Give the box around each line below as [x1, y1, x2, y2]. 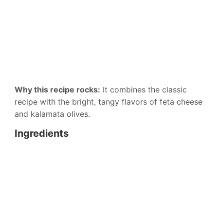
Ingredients [15, 127, 69, 140]
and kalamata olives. [15, 109, 90, 119]
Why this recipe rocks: [15, 85, 100, 95]
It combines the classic [100, 85, 187, 95]
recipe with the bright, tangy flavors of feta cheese [15, 97, 202, 107]
